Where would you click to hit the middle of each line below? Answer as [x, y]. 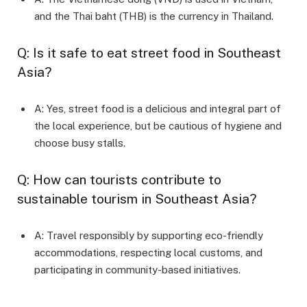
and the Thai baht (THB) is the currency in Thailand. [154, 16]
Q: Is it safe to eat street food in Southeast [149, 52]
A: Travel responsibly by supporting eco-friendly [149, 235]
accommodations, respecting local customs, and [148, 252]
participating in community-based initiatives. [137, 269]
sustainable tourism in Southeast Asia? [137, 198]
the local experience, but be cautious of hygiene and [158, 125]
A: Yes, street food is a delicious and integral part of [158, 108]
